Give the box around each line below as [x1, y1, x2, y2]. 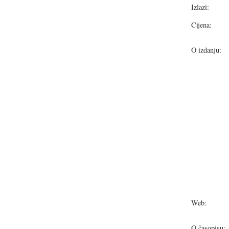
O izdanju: [191, 45, 221, 55]
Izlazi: [191, 2, 209, 12]
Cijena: [191, 20, 212, 30]
